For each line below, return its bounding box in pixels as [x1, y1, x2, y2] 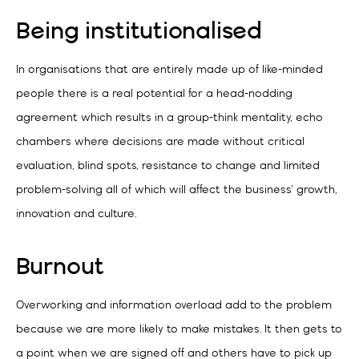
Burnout [16, 254, 104, 281]
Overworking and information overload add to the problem [16, 300, 332, 313]
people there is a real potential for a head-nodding [16, 88, 292, 101]
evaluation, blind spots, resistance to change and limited [16, 160, 320, 173]
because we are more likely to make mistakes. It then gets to [16, 324, 342, 337]
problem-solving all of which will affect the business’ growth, [16, 184, 337, 197]
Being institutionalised [16, 18, 262, 46]
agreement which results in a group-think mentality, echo [16, 112, 323, 125]
